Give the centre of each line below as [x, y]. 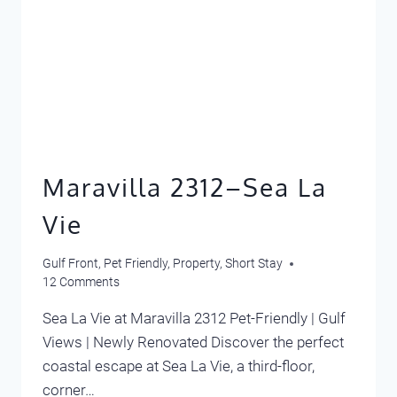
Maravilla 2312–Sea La [185, 187]
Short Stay [254, 264]
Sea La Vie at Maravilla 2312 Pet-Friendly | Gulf [194, 319]
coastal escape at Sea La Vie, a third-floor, [179, 366]
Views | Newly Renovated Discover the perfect [193, 343]
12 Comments [81, 282]
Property [196, 264]
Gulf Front [70, 264]
